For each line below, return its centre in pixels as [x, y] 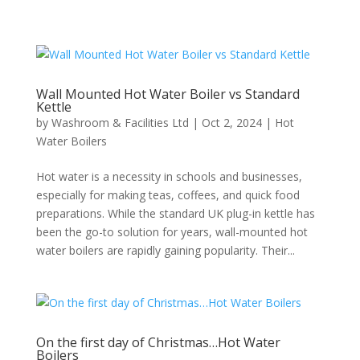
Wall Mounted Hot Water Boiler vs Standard [168, 94]
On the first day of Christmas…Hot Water [158, 342]
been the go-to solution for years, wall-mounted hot [172, 232]
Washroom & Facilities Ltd [120, 123]
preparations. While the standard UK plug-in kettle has [175, 213]
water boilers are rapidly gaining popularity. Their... [165, 250]
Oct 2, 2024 [231, 123]
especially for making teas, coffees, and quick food [168, 195]
